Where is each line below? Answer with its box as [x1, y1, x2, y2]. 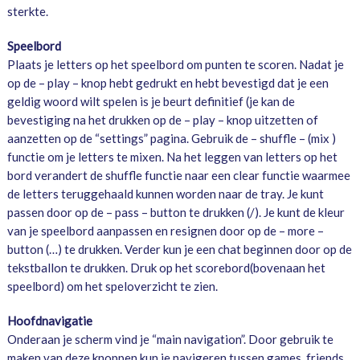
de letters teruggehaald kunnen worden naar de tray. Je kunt [6, 186, 324, 202]
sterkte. [6, 4, 48, 19]
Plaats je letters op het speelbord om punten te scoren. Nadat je [6, 57, 344, 72]
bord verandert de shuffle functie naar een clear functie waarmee [6, 168, 350, 183]
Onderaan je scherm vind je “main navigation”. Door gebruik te [6, 332, 333, 347]
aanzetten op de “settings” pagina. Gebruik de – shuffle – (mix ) [6, 131, 336, 146]
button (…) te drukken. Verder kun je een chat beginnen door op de [6, 242, 352, 257]
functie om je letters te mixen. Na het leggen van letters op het [6, 149, 337, 165]
